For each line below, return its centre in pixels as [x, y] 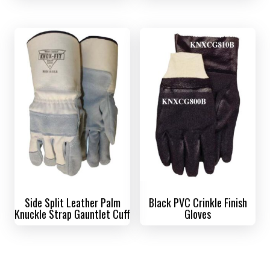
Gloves [198, 214]
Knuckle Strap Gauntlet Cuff [72, 214]
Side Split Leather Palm [72, 203]
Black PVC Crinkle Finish [198, 203]
